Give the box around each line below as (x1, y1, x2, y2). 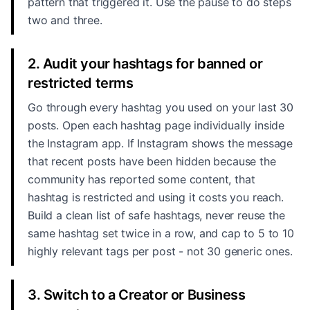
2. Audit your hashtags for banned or (28, 55, 263, 72)
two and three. (28, 13, 102, 27)
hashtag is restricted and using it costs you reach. (28, 190, 284, 204)
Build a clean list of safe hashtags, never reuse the (28, 208, 285, 222)
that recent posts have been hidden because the (28, 154, 276, 168)
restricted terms (28, 75, 134, 91)
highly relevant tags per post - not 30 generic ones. (28, 244, 293, 258)
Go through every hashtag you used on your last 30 (28, 100, 294, 114)
